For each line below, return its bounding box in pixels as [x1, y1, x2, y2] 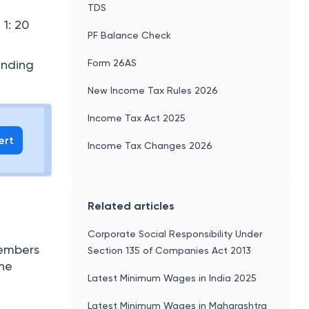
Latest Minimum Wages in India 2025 [88, 272, 257, 283]
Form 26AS [88, 57, 137, 68]
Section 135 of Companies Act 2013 [88, 244, 252, 256]
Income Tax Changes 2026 [88, 139, 213, 151]
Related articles [88, 199, 175, 212]
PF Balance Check [88, 29, 172, 41]
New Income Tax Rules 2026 [88, 84, 219, 96]
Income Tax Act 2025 [88, 112, 186, 123]
